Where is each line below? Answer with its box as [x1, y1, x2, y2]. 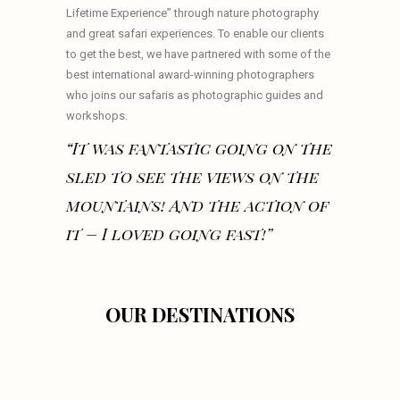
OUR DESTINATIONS [105, 301, 295, 329]
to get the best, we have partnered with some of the [66, 47, 330, 62]
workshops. [66, 109, 128, 123]
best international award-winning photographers [66, 68, 314, 82]
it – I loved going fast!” [66, 223, 272, 246]
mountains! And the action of [66, 195, 329, 217]
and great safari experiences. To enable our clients [66, 27, 324, 41]
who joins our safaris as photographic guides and [66, 88, 323, 103]
